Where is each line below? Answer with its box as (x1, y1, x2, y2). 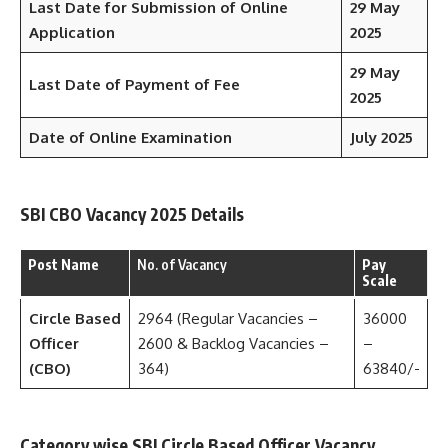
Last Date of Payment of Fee (28, 75, 240, 94)
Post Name (28, 255, 99, 273)
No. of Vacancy (137, 255, 227, 273)
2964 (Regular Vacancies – (137, 308, 318, 328)
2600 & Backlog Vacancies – (137, 333, 329, 353)
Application (28, 23, 115, 42)
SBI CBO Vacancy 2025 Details (20, 203, 244, 225)
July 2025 (349, 128, 413, 147)
